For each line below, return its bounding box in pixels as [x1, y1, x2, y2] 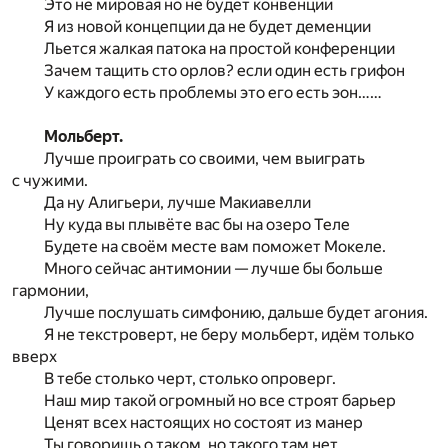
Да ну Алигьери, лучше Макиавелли [44, 192, 311, 212]
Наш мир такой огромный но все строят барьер [44, 390, 396, 410]
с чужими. [12, 170, 88, 190]
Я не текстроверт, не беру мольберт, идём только [44, 324, 414, 344]
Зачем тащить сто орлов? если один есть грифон [44, 60, 405, 80]
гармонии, [12, 280, 89, 300]
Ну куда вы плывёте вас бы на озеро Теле [44, 214, 350, 234]
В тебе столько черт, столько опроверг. [44, 368, 336, 388]
